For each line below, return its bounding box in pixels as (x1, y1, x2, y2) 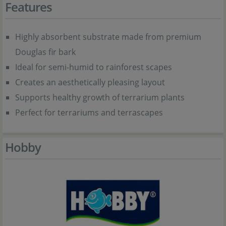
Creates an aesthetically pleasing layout (15, 77, 165, 88)
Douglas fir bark (15, 46, 76, 58)
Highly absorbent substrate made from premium (15, 31, 201, 42)
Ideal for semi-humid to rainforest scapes (15, 62, 172, 73)
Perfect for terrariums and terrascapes (15, 107, 163, 118)
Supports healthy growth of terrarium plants (15, 92, 185, 103)
